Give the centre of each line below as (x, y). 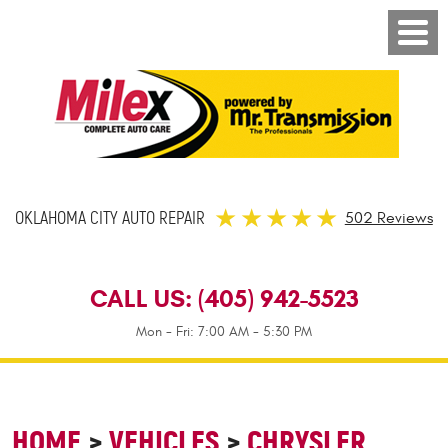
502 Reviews (388, 218)
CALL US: (143, 299)
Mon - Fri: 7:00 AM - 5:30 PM (224, 331)
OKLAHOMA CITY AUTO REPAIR (110, 218)
